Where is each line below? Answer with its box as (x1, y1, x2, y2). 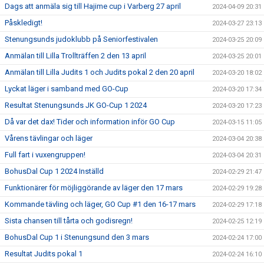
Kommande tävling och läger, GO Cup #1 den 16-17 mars (5, 199, 196, 209)
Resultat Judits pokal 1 (5, 249, 82, 258)
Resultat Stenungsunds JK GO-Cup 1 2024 (5, 100, 147, 110)
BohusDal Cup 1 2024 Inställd (5, 166, 104, 176)
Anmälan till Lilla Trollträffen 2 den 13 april (5, 51, 146, 60)
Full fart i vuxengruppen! (5, 150, 85, 159)
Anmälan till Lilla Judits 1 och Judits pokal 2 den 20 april (5, 67, 194, 77)
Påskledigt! (5, 18, 42, 27)
